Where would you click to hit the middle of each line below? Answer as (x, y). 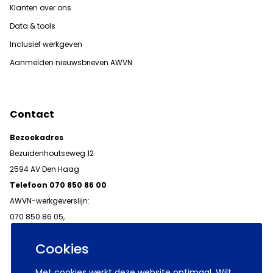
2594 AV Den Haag (44, 169)
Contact (32, 114)
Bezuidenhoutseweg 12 (52, 153)
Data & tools (33, 26)
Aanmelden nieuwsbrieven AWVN (71, 62)
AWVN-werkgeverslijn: (50, 200)
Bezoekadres (37, 137)
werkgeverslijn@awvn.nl (54, 232)
